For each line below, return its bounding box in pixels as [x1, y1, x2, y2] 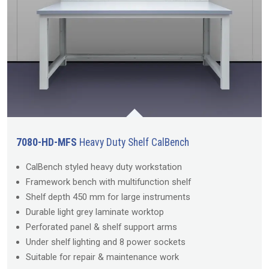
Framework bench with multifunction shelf [26, 177, 191, 188]
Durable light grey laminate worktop [26, 207, 164, 218]
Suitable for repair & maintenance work [26, 252, 179, 263]
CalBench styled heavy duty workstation [26, 162, 182, 173]
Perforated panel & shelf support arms [26, 222, 177, 233]
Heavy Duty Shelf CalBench [77, 136, 189, 149]
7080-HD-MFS [16, 136, 77, 149]
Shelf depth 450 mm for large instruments [26, 192, 190, 203]
